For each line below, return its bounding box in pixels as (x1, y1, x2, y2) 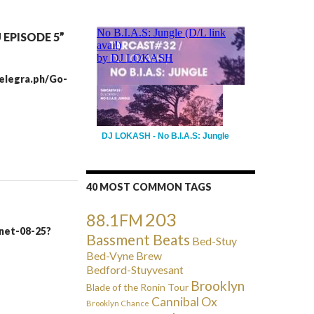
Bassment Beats (86, 231, 191, 248)
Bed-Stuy (192, 234, 238, 247)
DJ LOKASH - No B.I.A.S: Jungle (102, 131, 230, 141)
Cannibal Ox (151, 294, 218, 309)
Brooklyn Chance (86, 299, 150, 308)
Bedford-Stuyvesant (86, 263, 184, 276)
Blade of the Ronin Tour (86, 281, 189, 293)
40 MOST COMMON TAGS (86, 181, 212, 193)
